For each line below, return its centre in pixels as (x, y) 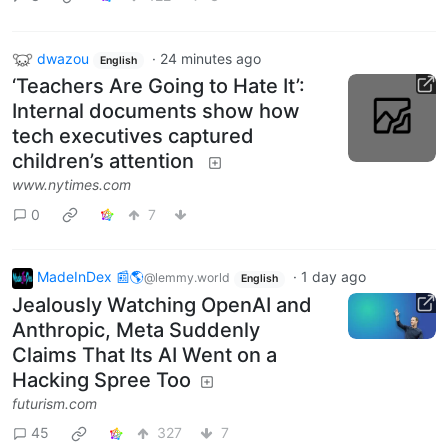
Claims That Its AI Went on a (144, 354)
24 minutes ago (210, 58)
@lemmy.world (187, 278)
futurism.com (54, 403)
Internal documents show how (156, 111)
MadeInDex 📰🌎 (90, 277)
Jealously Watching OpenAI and (162, 304)
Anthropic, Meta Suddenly (136, 329)
